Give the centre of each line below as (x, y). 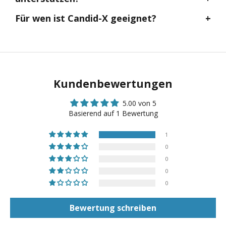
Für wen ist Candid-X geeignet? (86, 18)
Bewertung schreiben (113, 208)
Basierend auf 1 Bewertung (113, 114)
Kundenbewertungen (113, 84)
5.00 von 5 (139, 103)
